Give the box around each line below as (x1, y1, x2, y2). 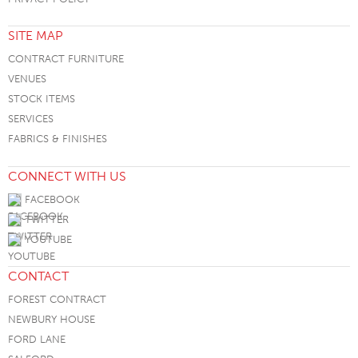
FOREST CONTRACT (8, 293, 106, 306)
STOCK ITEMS (8, 93, 75, 105)
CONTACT (8, 268, 69, 284)
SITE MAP (8, 28, 63, 44)
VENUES (8, 73, 46, 86)
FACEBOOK (22, 193, 80, 205)
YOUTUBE (22, 233, 72, 245)
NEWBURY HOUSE (8, 313, 95, 326)
